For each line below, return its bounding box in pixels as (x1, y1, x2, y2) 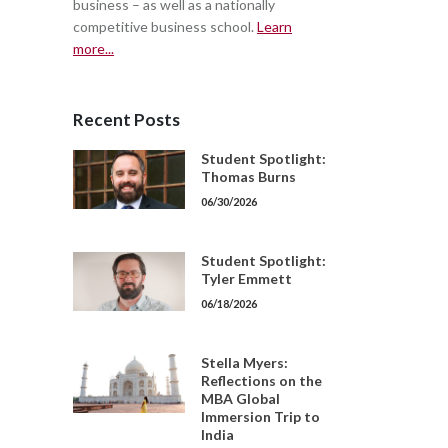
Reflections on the (201, 372, 322, 389)
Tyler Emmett (201, 270, 292, 287)
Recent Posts (73, 109, 180, 130)
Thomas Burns (201, 168, 296, 185)
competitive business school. (73, 18, 257, 35)
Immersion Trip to (201, 408, 320, 425)
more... (73, 40, 114, 57)
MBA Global (201, 390, 280, 407)
